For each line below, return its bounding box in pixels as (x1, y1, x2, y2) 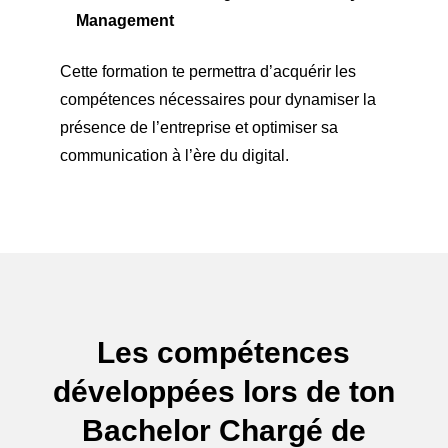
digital (241, 147, 285, 165)
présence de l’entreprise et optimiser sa (59, 119, 338, 137)
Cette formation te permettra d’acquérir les (59, 63, 356, 81)
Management (75, 12, 174, 30)
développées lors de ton (52, 375, 395, 409)
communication (59, 147, 172, 165)
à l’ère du (171, 147, 242, 165)
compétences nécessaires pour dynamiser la (59, 91, 376, 109)
